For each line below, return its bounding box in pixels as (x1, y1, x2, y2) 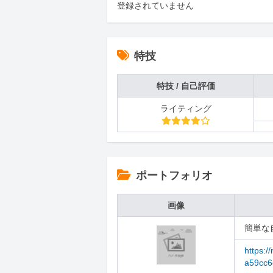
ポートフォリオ (136, 169, 213, 182)
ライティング (160, 104, 211, 113)
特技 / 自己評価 (156, 81, 215, 91)
